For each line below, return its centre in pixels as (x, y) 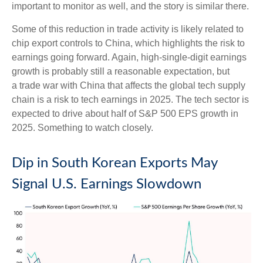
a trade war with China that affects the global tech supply (129, 85)
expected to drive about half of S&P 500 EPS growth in (125, 113)
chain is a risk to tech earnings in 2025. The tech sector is (130, 99)
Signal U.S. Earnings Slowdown (107, 184)
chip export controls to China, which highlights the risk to (128, 43)
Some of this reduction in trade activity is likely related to (128, 29)
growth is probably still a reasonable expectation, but (121, 71)
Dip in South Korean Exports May (114, 163)
